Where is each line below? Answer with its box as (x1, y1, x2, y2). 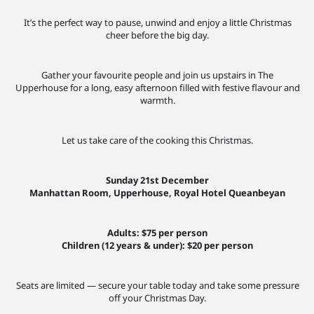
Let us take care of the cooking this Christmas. (62, 133, 253, 146)
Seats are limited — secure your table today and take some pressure (15, 278, 299, 292)
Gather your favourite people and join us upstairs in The (41, 68, 273, 81)
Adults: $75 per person (107, 226, 207, 239)
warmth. (139, 93, 175, 107)
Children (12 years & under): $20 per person (62, 238, 253, 252)
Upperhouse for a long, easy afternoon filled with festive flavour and (15, 81, 300, 94)
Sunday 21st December (106, 173, 209, 186)
